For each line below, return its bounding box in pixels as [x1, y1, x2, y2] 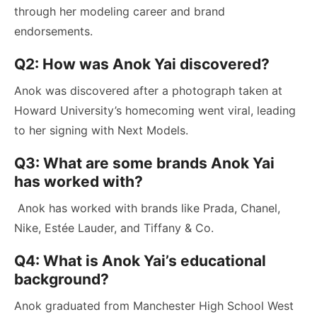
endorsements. [14, 23, 93, 38]
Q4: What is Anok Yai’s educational [14, 251, 266, 270]
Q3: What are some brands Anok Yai [14, 154, 275, 172]
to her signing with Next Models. [14, 122, 188, 137]
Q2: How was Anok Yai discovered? [14, 54, 270, 73]
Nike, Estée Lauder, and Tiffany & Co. [14, 220, 214, 235]
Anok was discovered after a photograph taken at [14, 83, 282, 98]
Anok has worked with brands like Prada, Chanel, [14, 200, 280, 215]
